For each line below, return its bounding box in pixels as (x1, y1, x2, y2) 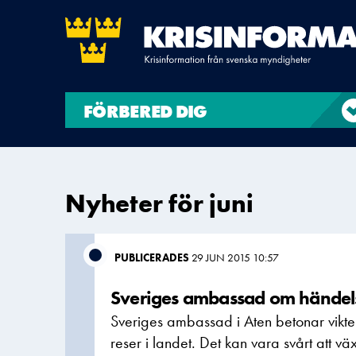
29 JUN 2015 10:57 (192, 250, 279, 265)
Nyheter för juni (65, 188, 253, 220)
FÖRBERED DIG (83, 100, 207, 123)
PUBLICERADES (114, 250, 192, 265)
